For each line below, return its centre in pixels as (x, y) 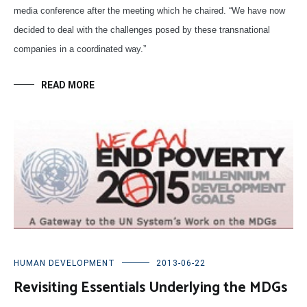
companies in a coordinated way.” (80, 49)
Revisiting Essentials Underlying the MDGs (150, 288)
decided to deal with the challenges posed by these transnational (142, 29)
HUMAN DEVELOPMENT (64, 263)
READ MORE (68, 85)
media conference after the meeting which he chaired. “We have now (149, 10)
